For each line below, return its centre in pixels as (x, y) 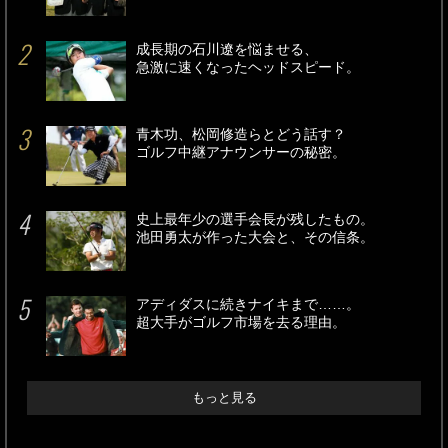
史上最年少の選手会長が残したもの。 (255, 219)
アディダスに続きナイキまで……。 (248, 304)
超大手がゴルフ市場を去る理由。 (241, 322)
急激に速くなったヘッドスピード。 (248, 67)
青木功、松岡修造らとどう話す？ (241, 134)
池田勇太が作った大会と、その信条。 (255, 237)
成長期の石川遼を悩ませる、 (227, 49)
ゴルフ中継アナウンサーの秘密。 (241, 152)
